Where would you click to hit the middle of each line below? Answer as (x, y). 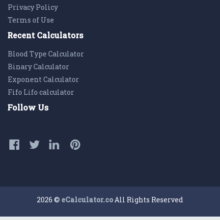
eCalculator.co (87, 200)
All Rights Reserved (148, 200)
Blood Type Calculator (46, 54)
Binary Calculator (39, 67)
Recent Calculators (45, 35)
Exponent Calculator (43, 79)
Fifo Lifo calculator (41, 92)
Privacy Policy (33, 7)
